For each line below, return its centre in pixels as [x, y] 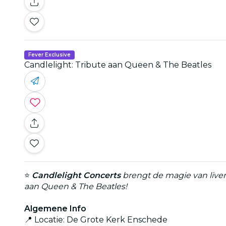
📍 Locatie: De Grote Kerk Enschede [96, 219]
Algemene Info [55, 208]
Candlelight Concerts [76, 175]
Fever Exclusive [49, 54]
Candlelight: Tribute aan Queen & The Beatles [118, 65]
